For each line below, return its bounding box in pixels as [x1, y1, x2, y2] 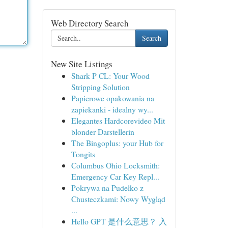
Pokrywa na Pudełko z [71, 182, 144, 193]
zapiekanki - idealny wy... [71, 104, 153, 115]
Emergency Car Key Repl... [71, 171, 159, 182]
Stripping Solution [71, 81, 130, 92]
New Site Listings [50, 58, 112, 70]
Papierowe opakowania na [71, 93, 154, 103]
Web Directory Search [50, 17, 128, 29]
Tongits [71, 149, 95, 159]
